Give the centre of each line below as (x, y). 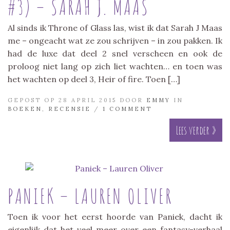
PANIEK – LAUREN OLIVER (90, 196)
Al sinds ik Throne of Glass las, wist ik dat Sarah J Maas (115, 27)
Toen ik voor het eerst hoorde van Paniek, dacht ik (115, 216)
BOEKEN (25, 109)
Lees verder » (196, 130)
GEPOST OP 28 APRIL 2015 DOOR (77, 100)
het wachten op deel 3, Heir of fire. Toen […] (94, 79)
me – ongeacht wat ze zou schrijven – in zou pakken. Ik (115, 40)
